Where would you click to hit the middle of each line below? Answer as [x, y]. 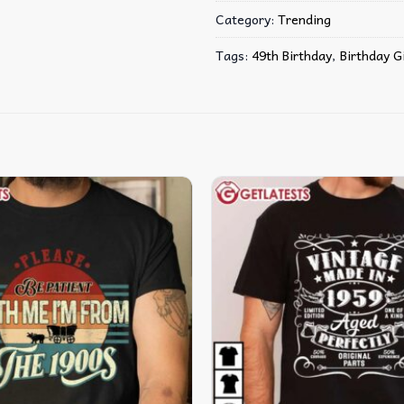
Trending [304, 18]
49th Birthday [292, 55]
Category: [247, 18]
